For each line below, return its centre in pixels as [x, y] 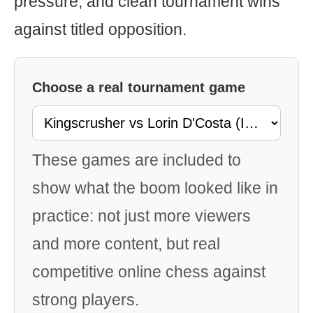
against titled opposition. [100, 29]
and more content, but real [126, 244]
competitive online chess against [149, 272]
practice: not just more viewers [141, 216]
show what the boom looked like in [155, 188]
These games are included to [137, 160]
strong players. [86, 300]
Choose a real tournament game [139, 87]
